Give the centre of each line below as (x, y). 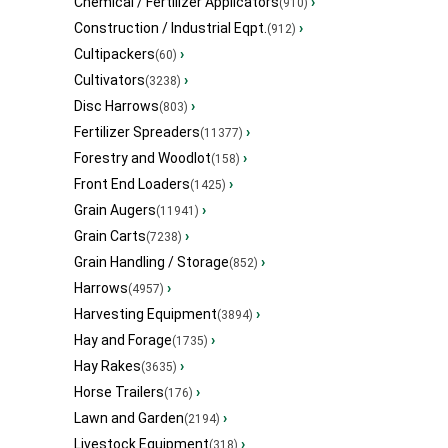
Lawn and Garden (129, 418)
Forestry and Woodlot (142, 158)
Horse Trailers (119, 392)
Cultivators (109, 80)
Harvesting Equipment (145, 314)
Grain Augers (115, 210)
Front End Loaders (132, 184)
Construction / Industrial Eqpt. (170, 28)
